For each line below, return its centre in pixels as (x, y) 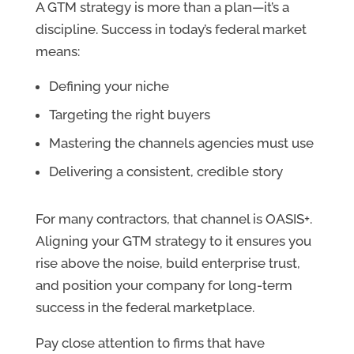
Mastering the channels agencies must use (181, 143)
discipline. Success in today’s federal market (171, 30)
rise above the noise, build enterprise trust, (168, 264)
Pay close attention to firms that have (150, 343)
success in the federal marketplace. (145, 308)
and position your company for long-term (164, 286)
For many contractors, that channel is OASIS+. (173, 219)
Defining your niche (109, 87)
